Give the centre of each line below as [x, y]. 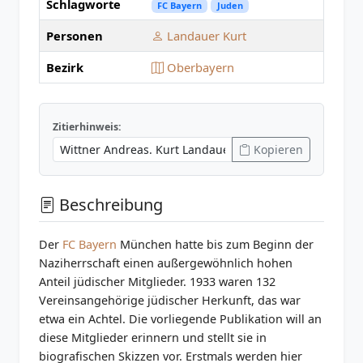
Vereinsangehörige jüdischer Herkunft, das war [170, 301]
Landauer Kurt [205, 36]
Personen [75, 36]
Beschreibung [109, 205]
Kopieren [277, 150]
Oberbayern [199, 68]
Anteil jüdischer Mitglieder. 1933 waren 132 [157, 282]
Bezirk [65, 68]
